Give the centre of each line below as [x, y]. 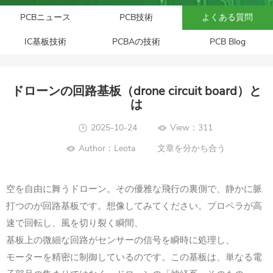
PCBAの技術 [136, 42]
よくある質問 [228, 18]
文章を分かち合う [191, 149]
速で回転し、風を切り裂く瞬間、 [75, 223]
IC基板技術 [46, 42]
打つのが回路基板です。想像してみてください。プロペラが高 [134, 206]
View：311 [191, 128]
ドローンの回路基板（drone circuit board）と [136, 91]
